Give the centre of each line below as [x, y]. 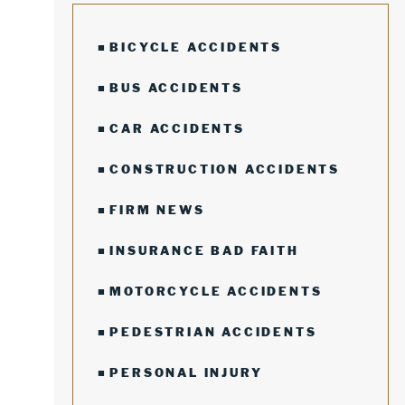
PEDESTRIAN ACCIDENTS [213, 332]
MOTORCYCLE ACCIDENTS [216, 291]
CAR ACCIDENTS [177, 128]
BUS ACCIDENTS [176, 88]
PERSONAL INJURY [186, 372]
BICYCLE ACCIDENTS [196, 47]
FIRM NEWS [157, 210]
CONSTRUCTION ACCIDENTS [225, 169]
